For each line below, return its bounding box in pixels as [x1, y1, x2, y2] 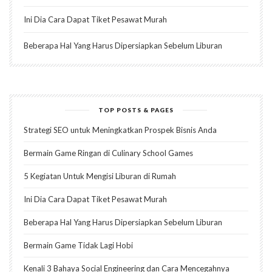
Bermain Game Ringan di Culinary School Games [24, 148, 193, 158]
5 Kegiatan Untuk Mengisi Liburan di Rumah [24, 171, 176, 182]
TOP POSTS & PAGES [98, 106, 174, 114]
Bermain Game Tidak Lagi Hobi [24, 240, 133, 251]
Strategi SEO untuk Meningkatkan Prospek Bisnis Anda [24, 125, 217, 135]
